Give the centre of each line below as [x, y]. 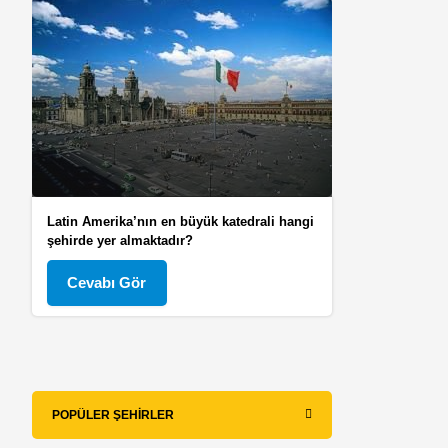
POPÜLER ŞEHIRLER [113, 414]
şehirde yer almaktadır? [120, 240]
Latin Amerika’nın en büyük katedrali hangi [181, 221]
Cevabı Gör [107, 282]
